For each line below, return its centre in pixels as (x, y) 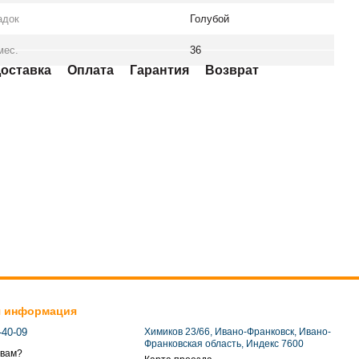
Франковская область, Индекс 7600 (224, 344)
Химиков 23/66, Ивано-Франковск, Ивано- (238, 332)
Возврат (232, 70)
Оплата (90, 70)
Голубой (210, 19)
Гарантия (159, 70)
